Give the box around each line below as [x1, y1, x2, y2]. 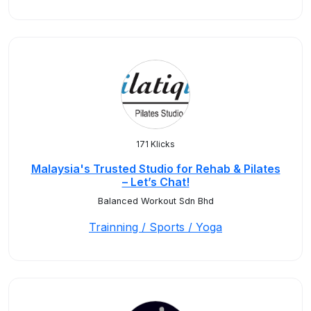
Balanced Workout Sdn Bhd [97, 196, 214, 206]
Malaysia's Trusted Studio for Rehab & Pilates [31, 162, 280, 176]
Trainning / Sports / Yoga [89, 220, 222, 234]
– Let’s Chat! [121, 175, 190, 189]
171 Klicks [136, 139, 175, 149]
